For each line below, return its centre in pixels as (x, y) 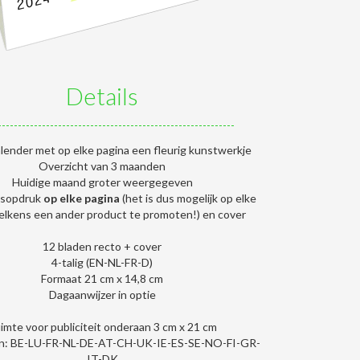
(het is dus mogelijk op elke (188, 198)
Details (102, 96)
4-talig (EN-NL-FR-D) (102, 263)
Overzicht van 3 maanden (102, 166)
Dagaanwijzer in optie (102, 295)
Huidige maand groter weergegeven (102, 182)
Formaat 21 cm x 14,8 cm (102, 279)
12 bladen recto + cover (102, 247)
